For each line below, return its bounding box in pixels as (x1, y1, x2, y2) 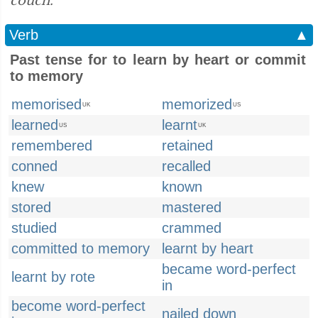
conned (11, 158, 57, 174)
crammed (162, 220, 221, 236)
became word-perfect (162, 261, 296, 277)
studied (11, 220, 57, 236)
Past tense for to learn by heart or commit (10, 52, 306, 67)
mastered (162, 199, 221, 215)
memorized (162, 97, 232, 112)
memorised (11, 97, 82, 112)
